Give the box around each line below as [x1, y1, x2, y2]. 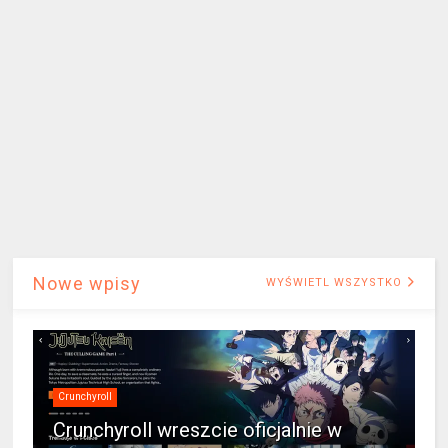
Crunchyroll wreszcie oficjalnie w [53, 417, 343, 442]
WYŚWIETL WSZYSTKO [265, 275, 406, 289]
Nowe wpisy [33, 272, 142, 294]
